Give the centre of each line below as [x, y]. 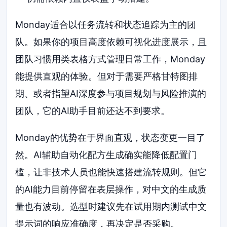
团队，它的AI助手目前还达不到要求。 [93, 110]
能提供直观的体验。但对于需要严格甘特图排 [107, 76]
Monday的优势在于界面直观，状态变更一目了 [110, 138]
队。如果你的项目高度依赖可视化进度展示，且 [111, 42]
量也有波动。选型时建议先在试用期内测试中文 [111, 207]
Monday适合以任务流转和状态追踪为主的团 [106, 24]
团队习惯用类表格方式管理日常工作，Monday [110, 59]
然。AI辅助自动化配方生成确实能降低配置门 [106, 155]
